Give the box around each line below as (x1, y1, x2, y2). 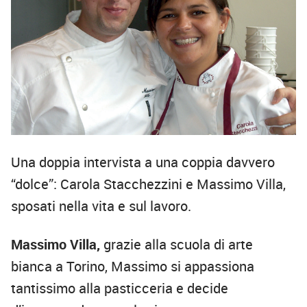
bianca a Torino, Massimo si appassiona (11, 257, 254, 276)
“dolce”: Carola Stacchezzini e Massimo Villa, (11, 175, 286, 194)
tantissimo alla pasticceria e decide (11, 279, 228, 298)
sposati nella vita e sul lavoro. (11, 197, 191, 216)
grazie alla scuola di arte (100, 235, 253, 254)
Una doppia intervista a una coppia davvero (11, 153, 275, 172)
